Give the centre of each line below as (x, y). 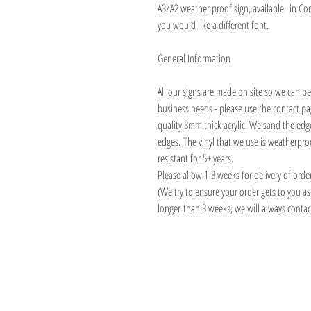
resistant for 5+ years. (197, 158)
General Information (194, 58)
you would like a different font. (213, 25)
